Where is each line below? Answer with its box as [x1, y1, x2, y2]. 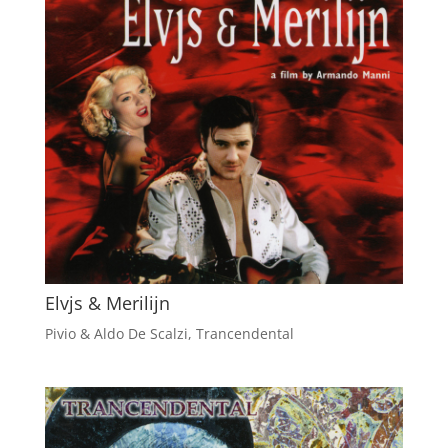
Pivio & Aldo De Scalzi [44, 324, 188, 344]
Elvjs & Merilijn [44, 291, 170, 316]
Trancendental [195, 324, 294, 344]
